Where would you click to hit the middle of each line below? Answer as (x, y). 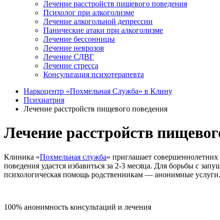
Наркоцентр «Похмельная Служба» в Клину (98, 91)
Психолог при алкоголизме (89, 13)
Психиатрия (44, 100)
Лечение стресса (71, 66)
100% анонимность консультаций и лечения (78, 207)
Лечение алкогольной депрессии (98, 21)
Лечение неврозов (74, 48)
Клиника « (22, 157)
